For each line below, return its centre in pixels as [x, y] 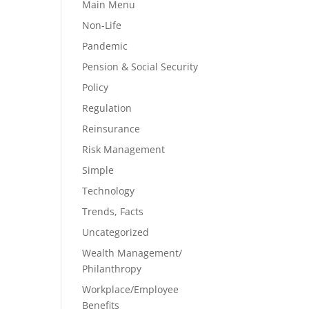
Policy [96, 87]
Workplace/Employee [131, 289]
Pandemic [105, 46]
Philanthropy [112, 269]
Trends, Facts [113, 211]
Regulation [107, 108]
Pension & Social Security [140, 67]
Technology [109, 191]
